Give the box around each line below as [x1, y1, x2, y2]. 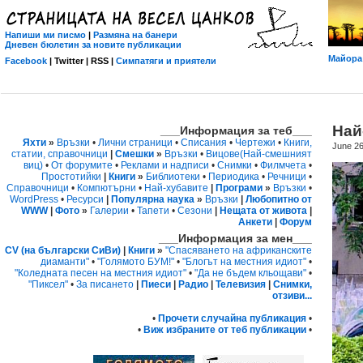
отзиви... [272, 290, 312, 301]
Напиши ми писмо [5, 30, 86, 40]
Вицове [206, 148, 240, 160]
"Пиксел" [28, 279, 68, 290]
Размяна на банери [93, 30, 177, 40]
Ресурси [66, 194, 104, 205]
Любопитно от [246, 194, 312, 205]
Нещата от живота [220, 205, 307, 216]
